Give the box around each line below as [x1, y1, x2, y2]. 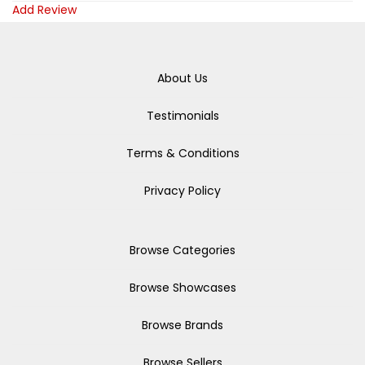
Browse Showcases [129, 279, 236, 296]
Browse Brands [142, 317, 223, 333]
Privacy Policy [144, 182, 221, 199]
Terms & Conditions [125, 145, 240, 161]
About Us [157, 70, 208, 86]
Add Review [12, 2, 77, 18]
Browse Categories [130, 242, 235, 258]
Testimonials [146, 108, 219, 124]
